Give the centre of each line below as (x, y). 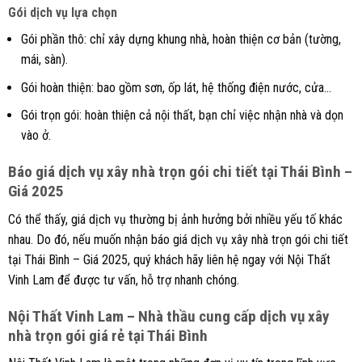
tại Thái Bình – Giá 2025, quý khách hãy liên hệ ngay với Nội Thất (169, 259)
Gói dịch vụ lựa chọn (62, 13)
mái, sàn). (44, 60)
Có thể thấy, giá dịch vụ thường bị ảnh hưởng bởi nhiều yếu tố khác (175, 219)
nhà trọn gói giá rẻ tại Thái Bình (107, 335)
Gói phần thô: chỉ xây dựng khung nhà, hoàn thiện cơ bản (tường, (181, 40)
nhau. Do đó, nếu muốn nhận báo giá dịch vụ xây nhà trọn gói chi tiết (178, 239)
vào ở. (36, 136)
